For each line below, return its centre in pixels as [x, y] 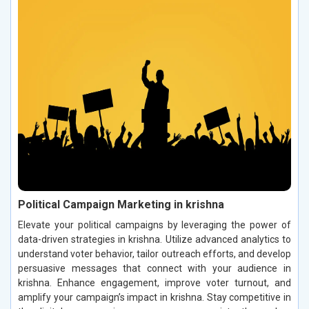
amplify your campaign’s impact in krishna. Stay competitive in [154, 297]
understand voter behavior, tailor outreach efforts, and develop [154, 253]
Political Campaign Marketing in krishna [121, 204]
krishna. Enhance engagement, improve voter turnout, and [154, 282]
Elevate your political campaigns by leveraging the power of [154, 225]
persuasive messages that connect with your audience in [154, 268]
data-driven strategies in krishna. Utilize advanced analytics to [154, 239]
